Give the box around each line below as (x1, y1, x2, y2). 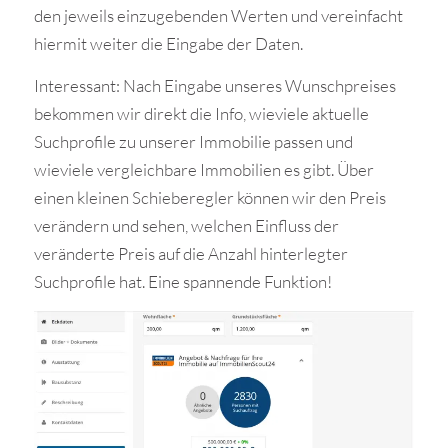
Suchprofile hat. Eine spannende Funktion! (33, 271, 332, 293)
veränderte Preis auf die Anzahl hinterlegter (33, 243, 348, 265)
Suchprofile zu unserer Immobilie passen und (33, 131, 353, 153)
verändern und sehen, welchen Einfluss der (33, 215, 339, 237)
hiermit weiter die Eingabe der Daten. (33, 32, 303, 54)
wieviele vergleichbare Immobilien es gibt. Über (33, 159, 374, 181)
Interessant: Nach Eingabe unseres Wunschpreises (33, 75, 396, 97)
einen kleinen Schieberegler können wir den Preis (33, 187, 386, 209)
